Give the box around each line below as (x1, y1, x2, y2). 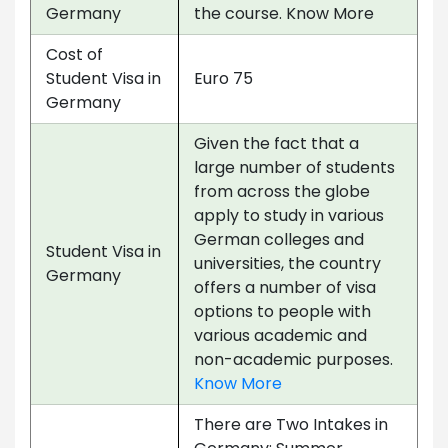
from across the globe (194, 179, 370, 203)
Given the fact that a (194, 131, 359, 155)
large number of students (194, 155, 395, 179)
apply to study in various (194, 203, 384, 227)
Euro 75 (194, 66, 253, 90)
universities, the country (194, 251, 381, 275)
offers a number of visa (194, 275, 376, 299)
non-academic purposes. (194, 347, 393, 371)
